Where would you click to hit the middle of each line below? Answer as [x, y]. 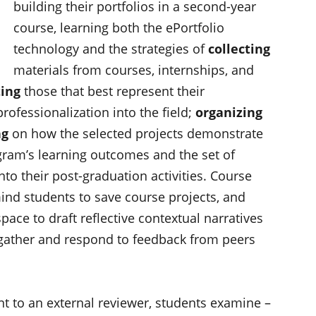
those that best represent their [113, 91]
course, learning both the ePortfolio [119, 27]
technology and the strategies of [111, 48]
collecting [239, 48]
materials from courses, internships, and [134, 69]
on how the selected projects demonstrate [136, 133]
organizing [229, 112]
